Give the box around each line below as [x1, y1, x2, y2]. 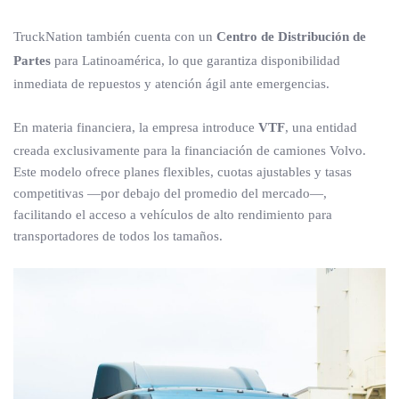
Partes [13, 53, 51, 68]
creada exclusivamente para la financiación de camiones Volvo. [13, 143, 366, 158]
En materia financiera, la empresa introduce [13, 120, 258, 134]
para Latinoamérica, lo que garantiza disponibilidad [51, 53, 340, 68]
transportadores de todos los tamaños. [13, 229, 223, 243]
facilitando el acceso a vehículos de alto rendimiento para [13, 208, 332, 222]
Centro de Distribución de [216, 29, 366, 44]
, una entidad [285, 120, 357, 134]
